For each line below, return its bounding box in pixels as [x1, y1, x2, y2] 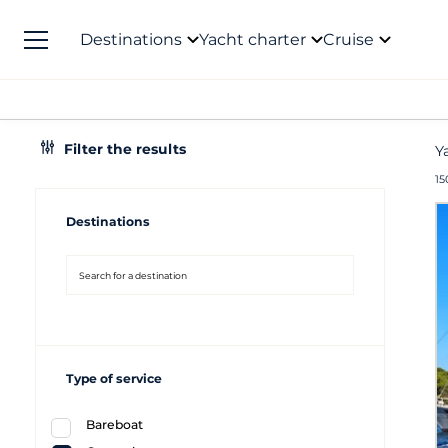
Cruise [323, 29, 374, 49]
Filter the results [60, 141, 186, 157]
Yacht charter [199, 29, 306, 49]
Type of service [66, 371, 162, 386]
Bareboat [86, 417, 143, 432]
